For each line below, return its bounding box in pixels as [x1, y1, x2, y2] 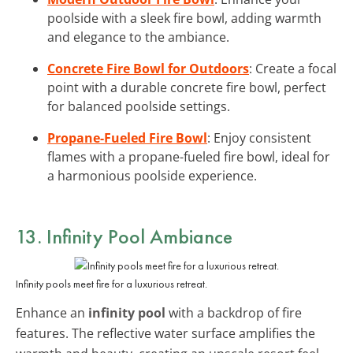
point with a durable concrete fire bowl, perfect [47, 78, 326, 96]
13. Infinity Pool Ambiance [16, 222, 232, 250]
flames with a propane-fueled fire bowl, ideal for [47, 147, 330, 165]
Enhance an [16, 303, 88, 321]
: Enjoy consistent [207, 128, 311, 147]
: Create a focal [249, 59, 336, 77]
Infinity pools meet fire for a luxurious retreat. [16, 276, 207, 291]
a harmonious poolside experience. [47, 166, 257, 184]
